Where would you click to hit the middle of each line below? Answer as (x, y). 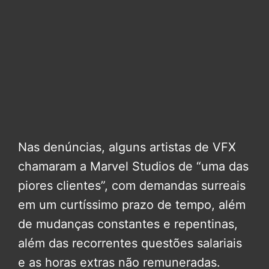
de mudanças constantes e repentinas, (128, 224)
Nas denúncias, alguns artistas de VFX (127, 147)
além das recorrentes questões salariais (130, 243)
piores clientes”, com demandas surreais (132, 185)
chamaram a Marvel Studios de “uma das (133, 166)
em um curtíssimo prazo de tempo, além (132, 204)
